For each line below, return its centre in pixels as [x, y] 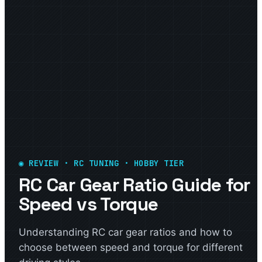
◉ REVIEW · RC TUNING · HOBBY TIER [101, 163]
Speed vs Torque [89, 204]
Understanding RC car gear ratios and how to [125, 232]
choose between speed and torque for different [131, 247]
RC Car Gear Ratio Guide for [135, 185]
